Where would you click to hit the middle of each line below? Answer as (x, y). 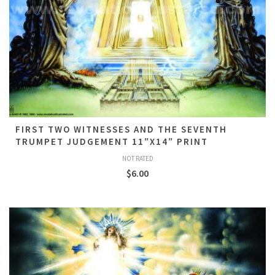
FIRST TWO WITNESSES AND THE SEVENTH (121, 129)
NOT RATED (137, 158)
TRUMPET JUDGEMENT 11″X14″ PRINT (112, 141)
